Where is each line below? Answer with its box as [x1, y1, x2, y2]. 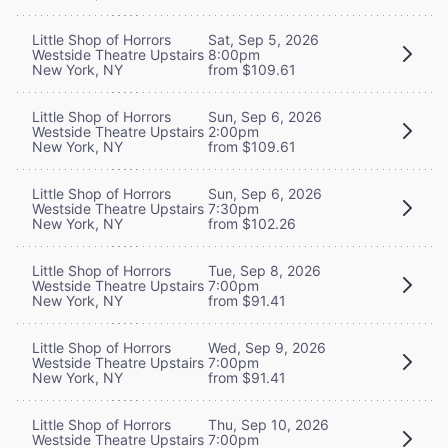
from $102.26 [208, 214, 296, 232]
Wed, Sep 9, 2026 [208, 338, 326, 356]
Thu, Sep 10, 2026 [208, 415, 329, 433]
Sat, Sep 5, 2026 [208, 30, 319, 48]
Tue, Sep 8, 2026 [208, 261, 321, 279]
